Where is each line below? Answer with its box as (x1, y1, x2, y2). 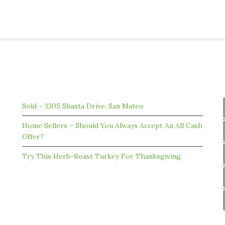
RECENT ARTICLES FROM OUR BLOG (22, 79, 131, 89)
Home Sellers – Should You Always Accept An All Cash (22, 121, 202, 130)
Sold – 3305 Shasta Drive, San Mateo (22, 101, 144, 110)
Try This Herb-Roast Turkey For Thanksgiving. (22, 152, 182, 161)
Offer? (22, 132, 44, 141)
